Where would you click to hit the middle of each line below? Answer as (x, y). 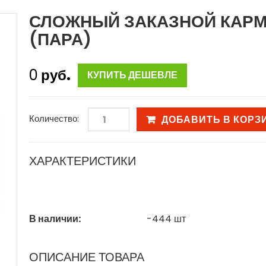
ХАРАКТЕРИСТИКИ (83, 161)
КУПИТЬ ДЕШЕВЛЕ (132, 75)
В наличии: (55, 219)
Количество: (54, 119)
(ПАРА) (60, 40)
